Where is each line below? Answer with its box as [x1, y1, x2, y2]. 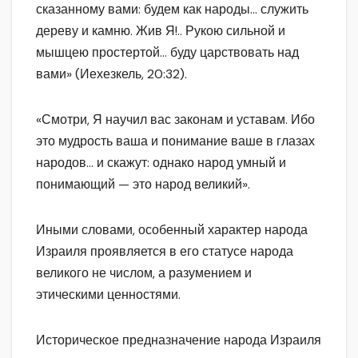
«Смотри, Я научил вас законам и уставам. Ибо [36, 110, 315, 128]
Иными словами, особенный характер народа [36, 221, 308, 238]
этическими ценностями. [36, 285, 181, 303]
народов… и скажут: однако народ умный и [36, 153, 286, 171]
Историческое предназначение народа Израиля [36, 331, 321, 348]
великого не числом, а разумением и [36, 264, 252, 281]
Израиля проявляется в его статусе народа [36, 242, 293, 260]
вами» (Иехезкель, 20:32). [36, 65, 187, 82]
